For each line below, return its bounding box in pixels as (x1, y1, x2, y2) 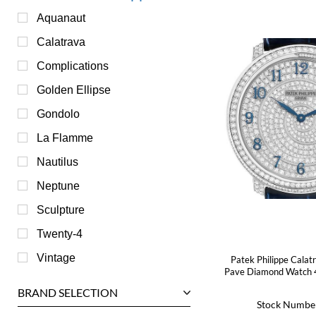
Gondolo (37, 107, 80, 120)
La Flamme (37, 131, 93, 144)
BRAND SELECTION (18, 285, 118, 299)
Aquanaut (37, 11, 85, 24)
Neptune (37, 179, 80, 192)
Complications (37, 59, 109, 72)
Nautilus (37, 155, 78, 168)
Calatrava (37, 35, 85, 48)
